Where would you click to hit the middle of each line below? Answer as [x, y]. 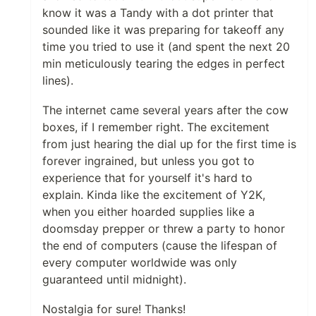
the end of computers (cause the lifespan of [160, 245]
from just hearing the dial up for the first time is [169, 144]
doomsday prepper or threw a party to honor [164, 228]
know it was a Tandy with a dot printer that [158, 12]
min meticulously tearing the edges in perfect [164, 63]
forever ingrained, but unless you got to [148, 160]
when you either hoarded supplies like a [148, 211]
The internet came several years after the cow [165, 110]
